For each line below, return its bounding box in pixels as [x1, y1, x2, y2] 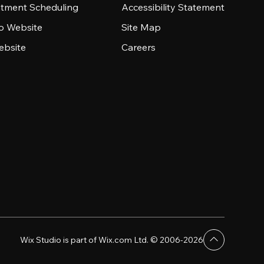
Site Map [121, 21, 161, 33]
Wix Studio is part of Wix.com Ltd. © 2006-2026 [19, 235, 203, 245]
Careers [121, 41, 156, 53]
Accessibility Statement [121, 1, 225, 13]
